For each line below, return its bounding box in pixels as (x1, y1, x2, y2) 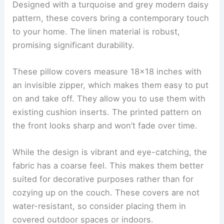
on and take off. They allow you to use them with (12, 93, 206, 104)
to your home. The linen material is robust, (12, 26, 180, 36)
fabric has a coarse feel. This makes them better (12, 160, 204, 171)
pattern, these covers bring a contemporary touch (12, 12, 209, 23)
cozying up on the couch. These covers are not (12, 187, 200, 198)
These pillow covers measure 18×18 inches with (12, 66, 202, 77)
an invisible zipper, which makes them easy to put (12, 80, 209, 90)
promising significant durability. (12, 39, 135, 50)
